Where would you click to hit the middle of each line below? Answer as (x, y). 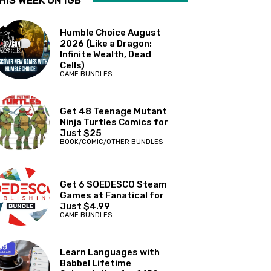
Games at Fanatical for (112, 196)
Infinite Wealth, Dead (106, 54)
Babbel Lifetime (96, 263)
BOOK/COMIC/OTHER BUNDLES (112, 142)
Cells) (73, 65)
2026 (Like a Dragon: (106, 43)
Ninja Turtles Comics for (114, 122)
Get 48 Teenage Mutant (114, 111)
